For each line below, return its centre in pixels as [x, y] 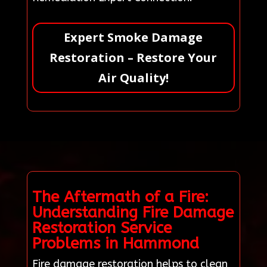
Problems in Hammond [115, 243]
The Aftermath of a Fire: [120, 197]
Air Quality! [133, 77]
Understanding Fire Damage [133, 212]
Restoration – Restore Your [133, 57]
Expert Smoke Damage [133, 37]
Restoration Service [102, 228]
